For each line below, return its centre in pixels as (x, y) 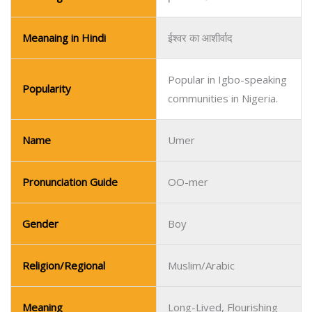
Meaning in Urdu (61, 233)
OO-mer (188, 66)
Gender (40, 108)
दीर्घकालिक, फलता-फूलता (215, 275)
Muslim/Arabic (201, 150)
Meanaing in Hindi (64, 275)
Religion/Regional (64, 150)
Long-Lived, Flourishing (223, 192)
